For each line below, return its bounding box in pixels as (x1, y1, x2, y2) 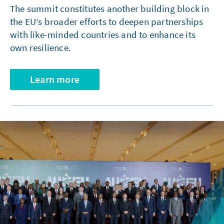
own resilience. (10, 41, 71, 54)
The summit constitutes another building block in (10, 2, 209, 15)
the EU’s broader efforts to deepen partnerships (10, 15, 203, 28)
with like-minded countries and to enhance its (10, 28, 196, 41)
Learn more (30, 73, 79, 86)
